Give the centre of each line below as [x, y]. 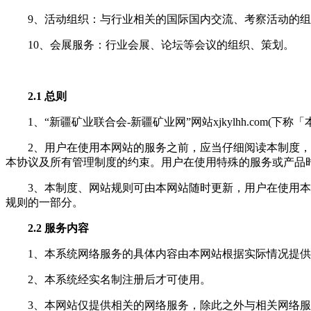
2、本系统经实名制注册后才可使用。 [119, 279]
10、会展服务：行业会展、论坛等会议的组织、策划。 [161, 44]
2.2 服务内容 [58, 228]
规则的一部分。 [44, 202]
